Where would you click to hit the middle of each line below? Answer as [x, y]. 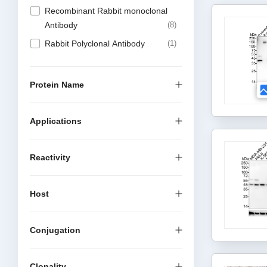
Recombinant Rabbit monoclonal [106, 11]
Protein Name [57, 85]
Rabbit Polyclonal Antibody [95, 44]
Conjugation [55, 230]
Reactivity [50, 157]
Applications [56, 121]
